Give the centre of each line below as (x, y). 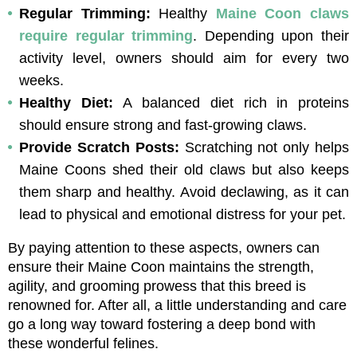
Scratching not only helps (267, 147)
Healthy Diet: (71, 102)
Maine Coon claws (282, 13)
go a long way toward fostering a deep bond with (162, 324)
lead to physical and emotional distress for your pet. (182, 214)
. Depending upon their (271, 35)
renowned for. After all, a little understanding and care (177, 305)
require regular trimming (106, 35)
